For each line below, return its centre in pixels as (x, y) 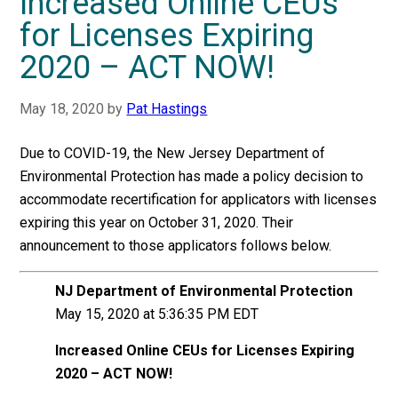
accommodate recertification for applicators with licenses (199, 199)
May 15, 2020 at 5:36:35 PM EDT (157, 314)
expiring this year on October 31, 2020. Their (157, 223)
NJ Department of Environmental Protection (204, 291)
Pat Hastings (167, 109)
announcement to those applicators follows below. (176, 246)
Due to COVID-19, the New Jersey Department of (173, 153)
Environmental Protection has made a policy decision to (192, 176)
